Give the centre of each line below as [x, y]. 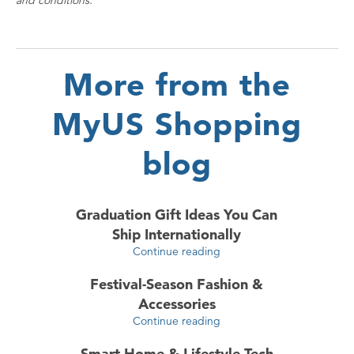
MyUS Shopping [177, 124]
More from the [177, 85]
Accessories [177, 304]
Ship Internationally [177, 235]
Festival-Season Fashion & [177, 284]
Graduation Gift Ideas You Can [177, 215]
